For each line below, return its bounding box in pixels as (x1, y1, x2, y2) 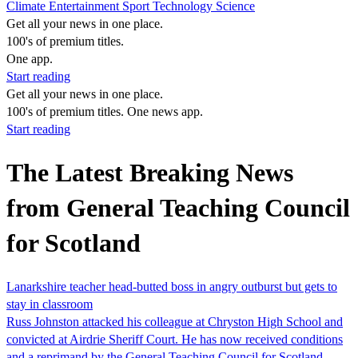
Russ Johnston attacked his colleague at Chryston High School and (6, 314, 343, 328)
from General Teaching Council (6, 193, 350, 223)
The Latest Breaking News (6, 158, 293, 188)
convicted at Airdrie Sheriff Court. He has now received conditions (6, 332, 343, 346)
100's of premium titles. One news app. (6, 105, 203, 118)
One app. (6, 52, 53, 66)
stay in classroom (6, 296, 93, 311)
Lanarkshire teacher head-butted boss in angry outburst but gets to (6, 279, 337, 293)
